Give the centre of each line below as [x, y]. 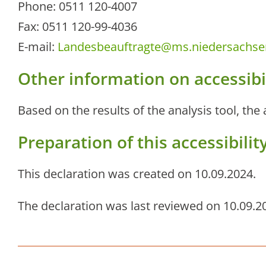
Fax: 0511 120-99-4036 [77, 27]
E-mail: [38, 47]
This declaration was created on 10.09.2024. [137, 174]
